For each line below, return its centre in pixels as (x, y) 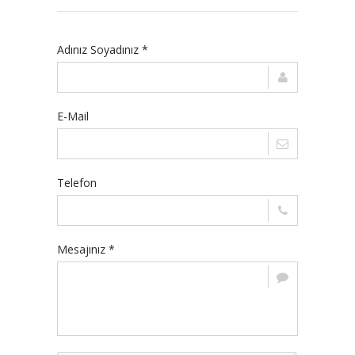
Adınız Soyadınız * (103, 50)
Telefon (77, 183)
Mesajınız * (86, 249)
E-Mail (73, 116)
